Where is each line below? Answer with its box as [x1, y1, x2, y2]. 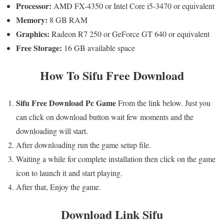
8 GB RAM [49, 14, 87, 25]
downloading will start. [16, 125, 88, 136]
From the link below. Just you [118, 97, 210, 108]
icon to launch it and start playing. [16, 167, 122, 178]
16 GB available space [64, 42, 135, 53]
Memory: [16, 14, 49, 26]
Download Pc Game [49, 96, 116, 108]
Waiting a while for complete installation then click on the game [16, 153, 215, 164]
